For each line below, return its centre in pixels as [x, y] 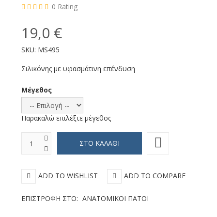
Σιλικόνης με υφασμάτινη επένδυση [78, 69]
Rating [68, 7]
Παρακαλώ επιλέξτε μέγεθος [66, 118]
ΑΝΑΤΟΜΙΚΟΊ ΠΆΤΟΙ [116, 199]
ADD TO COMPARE [155, 175]
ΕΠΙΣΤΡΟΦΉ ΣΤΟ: [51, 199]
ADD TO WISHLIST [68, 175]
